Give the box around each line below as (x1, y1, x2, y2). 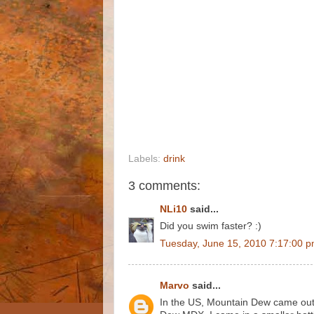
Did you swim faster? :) (160, 221, 261, 232)
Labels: (128, 153, 163, 164)
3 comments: (128, 179, 200, 193)
